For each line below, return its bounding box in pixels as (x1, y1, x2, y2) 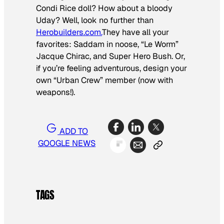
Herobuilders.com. (36, 27, 102, 38)
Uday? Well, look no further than (36, 15, 153, 26)
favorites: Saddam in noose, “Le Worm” (36, 39, 178, 50)
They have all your (102, 27, 169, 38)
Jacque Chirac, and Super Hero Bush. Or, (36, 51, 185, 62)
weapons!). (36, 87, 75, 98)
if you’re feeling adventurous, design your (36, 63, 187, 74)
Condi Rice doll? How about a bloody (36, 3, 172, 14)
